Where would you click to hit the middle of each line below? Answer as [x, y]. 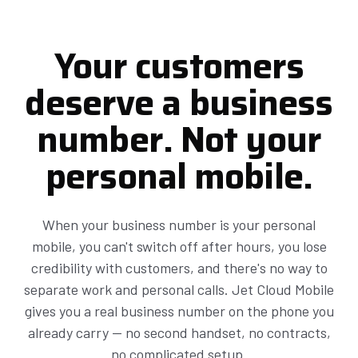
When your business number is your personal [179, 225]
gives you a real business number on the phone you [179, 311]
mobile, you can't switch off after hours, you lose [179, 246]
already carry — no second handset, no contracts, [179, 332]
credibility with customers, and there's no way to [179, 268]
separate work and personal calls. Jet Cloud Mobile [179, 289]
